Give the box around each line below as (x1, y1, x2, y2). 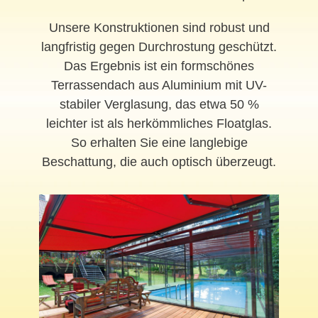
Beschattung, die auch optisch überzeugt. (42, 154, 276, 169)
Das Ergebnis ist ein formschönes (64, 58, 254, 73)
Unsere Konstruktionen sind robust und (48, 20, 270, 35)
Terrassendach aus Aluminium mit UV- (51, 77, 267, 92)
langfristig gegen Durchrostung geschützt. (41, 39, 277, 54)
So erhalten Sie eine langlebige (70, 135, 248, 150)
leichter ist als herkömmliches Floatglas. (46, 116, 272, 131)
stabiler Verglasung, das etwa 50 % (59, 97, 259, 111)
